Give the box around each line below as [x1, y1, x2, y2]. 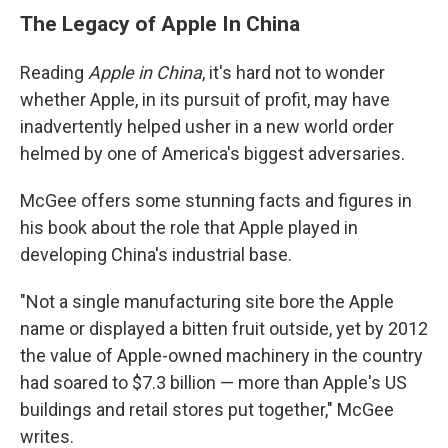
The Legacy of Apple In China [20, 10, 300, 36]
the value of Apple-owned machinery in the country [20, 344, 423, 366]
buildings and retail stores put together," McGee [20, 398, 394, 420]
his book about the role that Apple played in [20, 216, 358, 238]
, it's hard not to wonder [202, 61, 385, 83]
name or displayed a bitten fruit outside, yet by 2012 [20, 317, 428, 339]
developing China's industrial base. [20, 243, 292, 265]
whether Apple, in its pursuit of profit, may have [20, 88, 390, 110]
